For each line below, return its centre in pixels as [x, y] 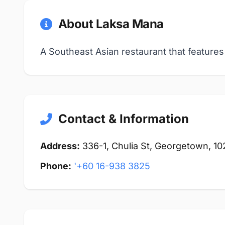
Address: [60, 146]
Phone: [56, 166]
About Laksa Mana [111, 24]
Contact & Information [124, 119]
